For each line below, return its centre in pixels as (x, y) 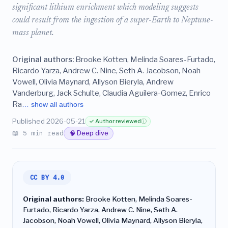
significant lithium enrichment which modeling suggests (105, 8)
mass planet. (33, 33)
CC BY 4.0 (47, 177)
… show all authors (53, 104)
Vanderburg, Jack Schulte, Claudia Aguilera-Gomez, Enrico (111, 93)
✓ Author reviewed (115, 121)
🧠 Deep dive (89, 133)
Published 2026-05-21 (49, 121)
